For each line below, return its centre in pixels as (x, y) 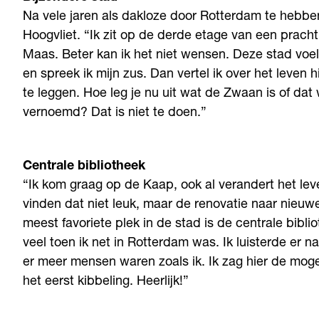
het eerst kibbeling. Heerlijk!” (106, 282)
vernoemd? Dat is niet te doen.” (115, 113)
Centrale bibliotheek (84, 167)
